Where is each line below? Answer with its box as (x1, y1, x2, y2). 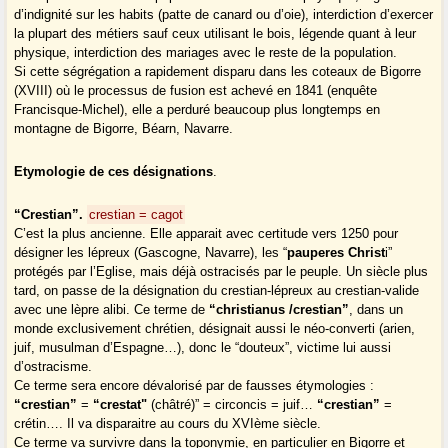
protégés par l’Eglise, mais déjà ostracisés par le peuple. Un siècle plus (14, 264, 429, 280)
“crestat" (93, 397, 152, 413)
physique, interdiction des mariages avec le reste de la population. (14, 45, 398, 61)
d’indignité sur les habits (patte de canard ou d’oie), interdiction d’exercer (14, 7, 434, 23)
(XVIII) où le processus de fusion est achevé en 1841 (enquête (14, 83, 378, 99)
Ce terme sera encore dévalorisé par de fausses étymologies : (14, 378, 375, 394)
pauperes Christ (287, 245, 386, 261)
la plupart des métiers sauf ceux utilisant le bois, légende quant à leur (14, 26, 417, 42)
